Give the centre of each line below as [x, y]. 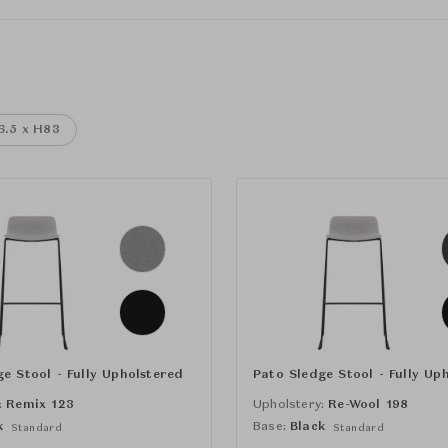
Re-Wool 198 [368, 404]
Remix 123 [40, 404]
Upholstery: [289, 404]
